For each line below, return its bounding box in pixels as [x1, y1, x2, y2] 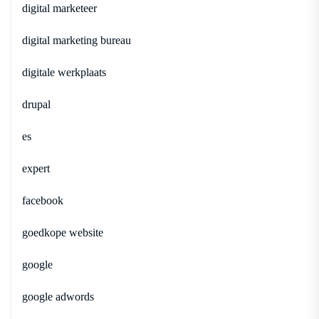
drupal [22, 98, 51, 110]
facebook [22, 194, 63, 206]
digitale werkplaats [22, 66, 106, 78]
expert [22, 162, 50, 174]
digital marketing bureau [22, 33, 131, 46]
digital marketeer [22, 1, 97, 14]
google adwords [22, 290, 94, 303]
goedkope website [22, 226, 103, 239]
